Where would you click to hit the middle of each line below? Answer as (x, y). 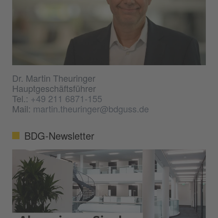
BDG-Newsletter (59, 135)
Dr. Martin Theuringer (54, 78)
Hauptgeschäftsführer (54, 88)
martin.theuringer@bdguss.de (91, 108)
